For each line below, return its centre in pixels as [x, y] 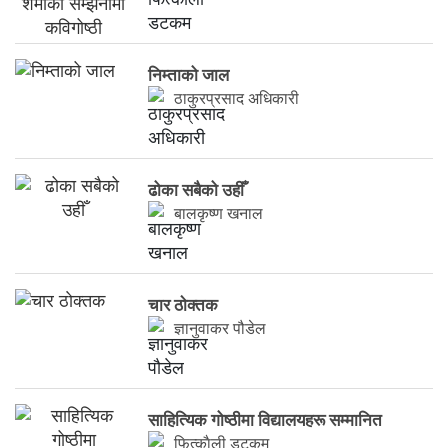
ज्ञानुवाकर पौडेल [220, 329]
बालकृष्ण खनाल [219, 214]
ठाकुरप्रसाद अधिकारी [237, 99]
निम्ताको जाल [189, 76]
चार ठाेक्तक [183, 306]
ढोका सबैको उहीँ [196, 191]
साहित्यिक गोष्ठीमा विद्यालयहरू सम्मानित [265, 421]
